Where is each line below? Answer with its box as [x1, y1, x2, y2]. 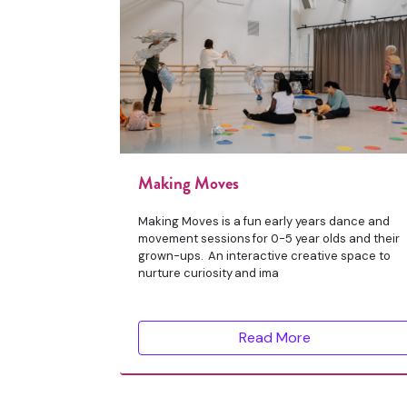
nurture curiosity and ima [138, 265, 279, 282]
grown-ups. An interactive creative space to [138, 248, 391, 264]
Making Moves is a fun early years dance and [138, 213, 390, 230]
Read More [238, 328, 311, 347]
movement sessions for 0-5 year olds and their [138, 231, 400, 247]
